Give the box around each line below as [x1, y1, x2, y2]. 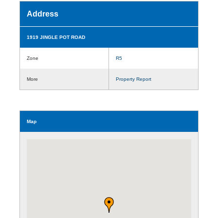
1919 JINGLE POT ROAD [27, 34, 85, 40]
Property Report [116, 76, 151, 82]
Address [27, 9, 58, 18]
